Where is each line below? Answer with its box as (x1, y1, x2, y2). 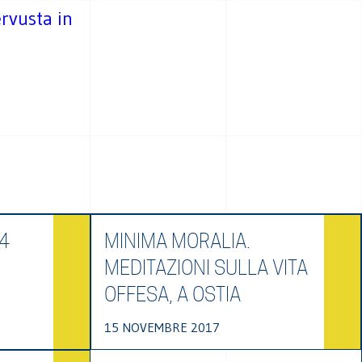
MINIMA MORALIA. (103, 229, 250, 253)
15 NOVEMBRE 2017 (103, 319, 220, 335)
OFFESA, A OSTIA (103, 283, 241, 306)
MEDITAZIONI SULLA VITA (103, 256, 308, 280)
